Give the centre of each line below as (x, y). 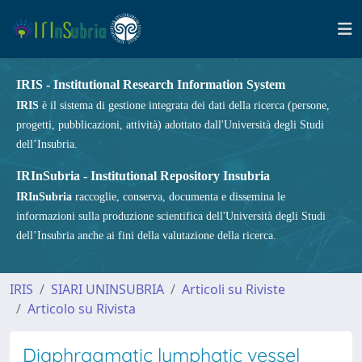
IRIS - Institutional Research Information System (151, 84)
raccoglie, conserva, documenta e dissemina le (179, 197)
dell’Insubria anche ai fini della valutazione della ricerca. (146, 236)
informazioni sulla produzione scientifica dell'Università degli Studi (171, 216)
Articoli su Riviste (234, 289)
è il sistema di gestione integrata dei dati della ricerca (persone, (184, 105)
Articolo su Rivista (82, 309)
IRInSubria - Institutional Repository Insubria (143, 176)
